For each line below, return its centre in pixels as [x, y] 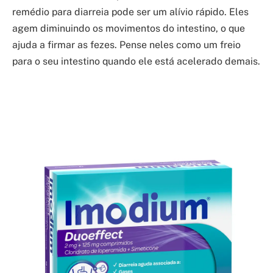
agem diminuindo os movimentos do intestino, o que [129, 28]
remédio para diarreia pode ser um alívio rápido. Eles [130, 12]
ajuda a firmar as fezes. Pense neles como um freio [126, 44]
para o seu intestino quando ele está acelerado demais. [136, 61]
